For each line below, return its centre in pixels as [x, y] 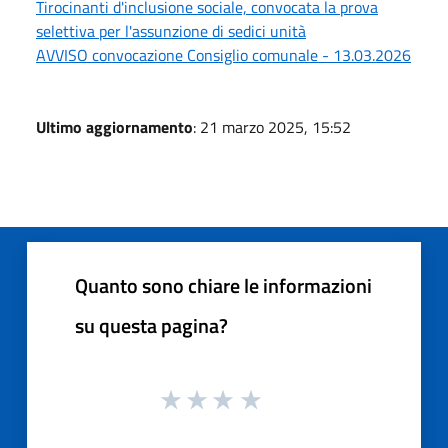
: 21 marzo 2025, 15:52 [272, 126]
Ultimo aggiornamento [114, 126]
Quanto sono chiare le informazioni [223, 285]
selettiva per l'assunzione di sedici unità [171, 30]
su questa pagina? [151, 325]
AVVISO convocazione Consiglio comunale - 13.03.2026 [223, 54]
